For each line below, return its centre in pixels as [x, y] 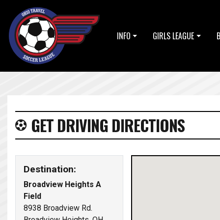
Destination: [50, 169]
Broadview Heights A [62, 184]
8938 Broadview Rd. [58, 208]
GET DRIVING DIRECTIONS [108, 125]
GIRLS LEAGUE [174, 36]
